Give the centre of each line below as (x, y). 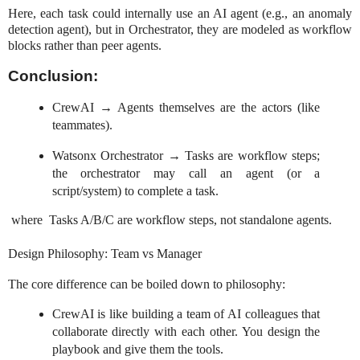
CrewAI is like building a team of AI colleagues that (186, 313)
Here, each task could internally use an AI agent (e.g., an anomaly (180, 14)
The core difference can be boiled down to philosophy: (147, 284)
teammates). (82, 125)
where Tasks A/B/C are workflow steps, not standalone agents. (170, 220)
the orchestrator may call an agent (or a (186, 173)
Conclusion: (55, 76)
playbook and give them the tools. (137, 349)
